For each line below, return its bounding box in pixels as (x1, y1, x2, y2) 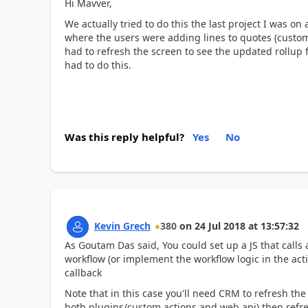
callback (64, 265, 102, 279)
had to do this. (64, 58, 131, 71)
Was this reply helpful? (64, 129, 184, 144)
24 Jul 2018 (194, 219, 245, 232)
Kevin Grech (93, 219, 151, 232)
